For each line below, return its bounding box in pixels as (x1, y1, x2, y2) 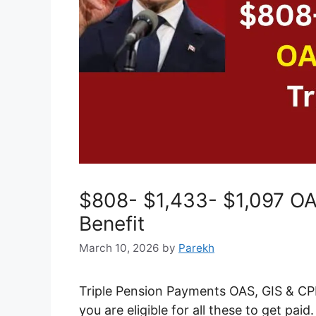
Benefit (79, 211, 145, 236)
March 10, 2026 (79, 241, 159, 255)
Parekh (178, 241, 214, 255)
